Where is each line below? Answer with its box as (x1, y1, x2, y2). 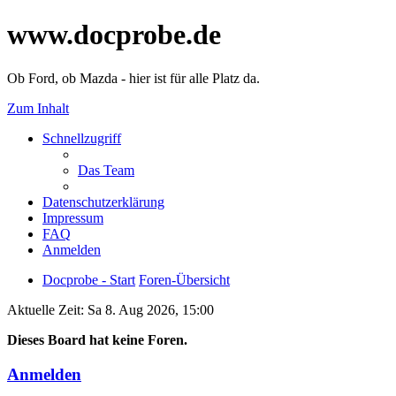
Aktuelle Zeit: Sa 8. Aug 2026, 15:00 (7, 301, 214, 317)
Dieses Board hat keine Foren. (7, 331, 187, 347)
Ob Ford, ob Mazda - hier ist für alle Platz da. (7, 70, 260, 86)
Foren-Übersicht (139, 271, 230, 287)
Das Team (78, 162, 134, 178)
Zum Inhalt (7, 100, 69, 116)
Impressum (42, 209, 103, 225)
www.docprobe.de (7, 19, 221, 51)
